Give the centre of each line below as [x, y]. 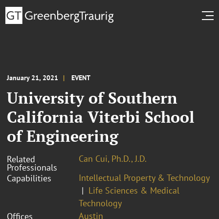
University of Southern [92, 98]
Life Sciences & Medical [134, 190]
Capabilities [29, 178]
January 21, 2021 [33, 77]
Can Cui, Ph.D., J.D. [113, 158]
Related [21, 159]
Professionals [32, 167]
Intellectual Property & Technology [144, 177]
